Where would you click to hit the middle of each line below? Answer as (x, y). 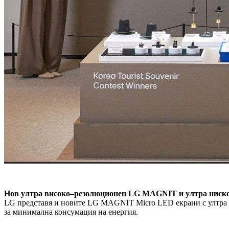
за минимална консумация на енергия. (71, 212)
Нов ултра (23, 194)
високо (57, 194)
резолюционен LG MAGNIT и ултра (141, 194)
